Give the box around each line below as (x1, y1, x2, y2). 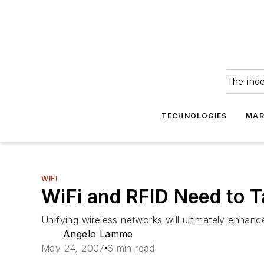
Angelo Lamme (63, 228, 133, 240)
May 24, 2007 (41, 242, 105, 254)
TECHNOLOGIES (161, 111, 227, 120)
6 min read (107, 242, 155, 254)
